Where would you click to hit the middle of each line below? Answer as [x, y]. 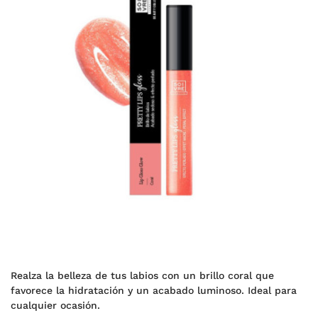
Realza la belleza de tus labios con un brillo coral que [142, 275]
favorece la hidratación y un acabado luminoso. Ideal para [154, 290]
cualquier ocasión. [55, 305]
